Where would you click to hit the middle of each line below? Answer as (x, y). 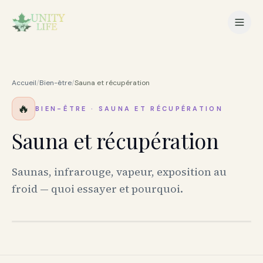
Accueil (24, 83)
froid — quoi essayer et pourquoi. (97, 189)
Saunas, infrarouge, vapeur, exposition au (119, 172)
